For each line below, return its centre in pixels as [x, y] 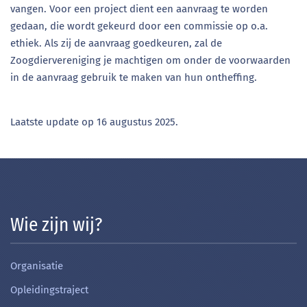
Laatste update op [53, 122]
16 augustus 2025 [136, 122]
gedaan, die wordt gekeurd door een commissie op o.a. [139, 26]
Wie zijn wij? [56, 225]
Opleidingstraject [49, 290]
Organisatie [37, 266]
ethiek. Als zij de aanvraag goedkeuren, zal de [116, 43]
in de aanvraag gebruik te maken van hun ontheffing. [134, 77]
